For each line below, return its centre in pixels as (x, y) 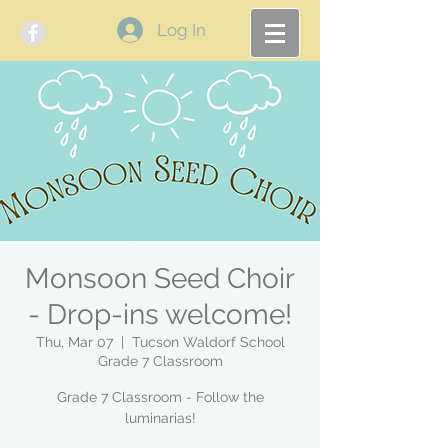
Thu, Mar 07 (74, 342)
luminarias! (160, 418)
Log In (181, 30)
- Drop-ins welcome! (160, 314)
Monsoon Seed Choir (160, 278)
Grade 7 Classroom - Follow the (160, 397)
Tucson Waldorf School (208, 342)
